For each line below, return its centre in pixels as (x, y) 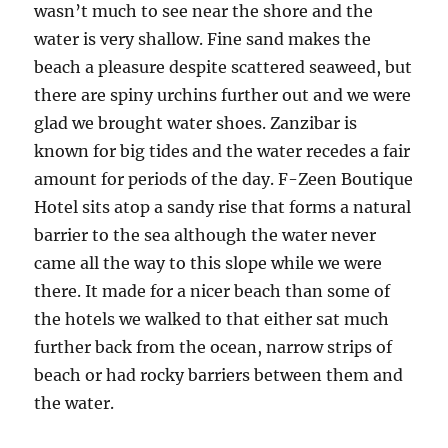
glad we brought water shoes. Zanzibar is (196, 123)
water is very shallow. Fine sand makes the (203, 39)
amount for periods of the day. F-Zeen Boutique (224, 179)
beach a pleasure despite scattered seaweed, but (223, 67)
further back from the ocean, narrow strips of (213, 347)
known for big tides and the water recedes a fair (222, 151)
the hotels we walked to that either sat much (212, 319)
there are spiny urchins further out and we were (223, 95)
